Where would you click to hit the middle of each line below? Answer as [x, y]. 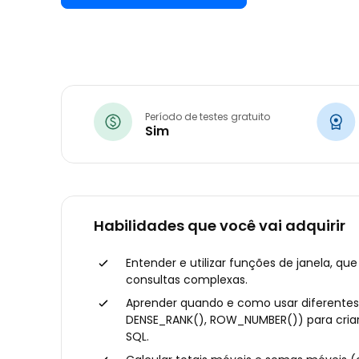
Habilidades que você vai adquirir [220, 226]
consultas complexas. [187, 280]
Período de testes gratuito [208, 116]
